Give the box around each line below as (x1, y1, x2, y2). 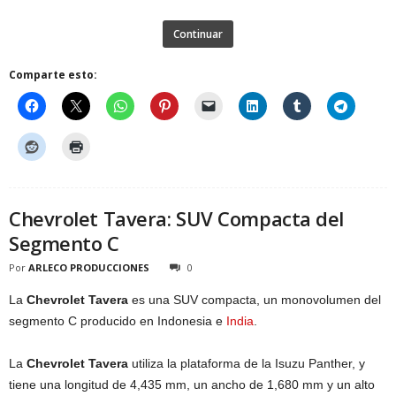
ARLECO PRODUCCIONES (28, 260, 149, 274)
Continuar (173, 26, 223, 42)
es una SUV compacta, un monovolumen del (128, 292, 381, 307)
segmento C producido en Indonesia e (9, 313, 226, 328)
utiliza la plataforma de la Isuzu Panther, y (128, 355, 365, 370)
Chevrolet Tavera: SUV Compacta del (9, 204, 345, 232)
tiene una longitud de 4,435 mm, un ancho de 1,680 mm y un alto (9, 377, 375, 392)
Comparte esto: (9, 66, 97, 82)
